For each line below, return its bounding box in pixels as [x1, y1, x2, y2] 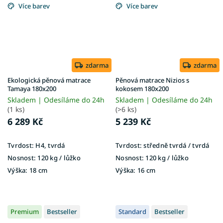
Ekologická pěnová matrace [7, 75, 91, 85]
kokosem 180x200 [115, 84, 169, 93]
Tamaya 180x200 [7, 84, 56, 93]
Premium [10, 207, 39, 216]
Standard [118, 207, 146, 216]
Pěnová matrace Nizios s [115, 75, 189, 85]
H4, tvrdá [34, 140, 65, 150]
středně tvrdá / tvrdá [142, 140, 210, 150]
